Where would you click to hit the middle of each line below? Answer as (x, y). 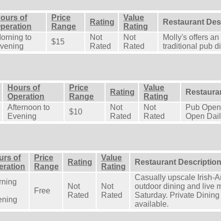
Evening (22, 116)
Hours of (24, 87)
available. (152, 204)
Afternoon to (29, 107)
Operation (26, 96)
